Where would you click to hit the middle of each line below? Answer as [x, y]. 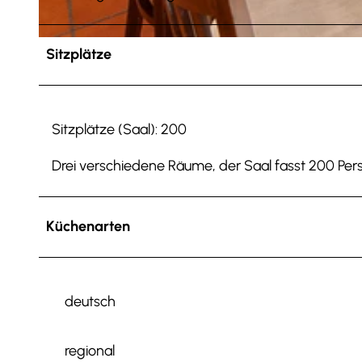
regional [90, 350]
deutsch [90, 301]
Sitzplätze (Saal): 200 [119, 129]
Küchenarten [88, 226]
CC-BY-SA [114, 44]
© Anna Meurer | [70, 44]
